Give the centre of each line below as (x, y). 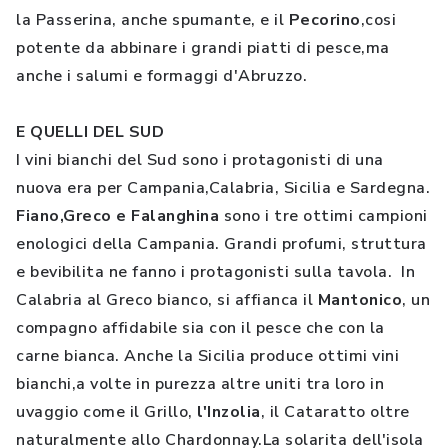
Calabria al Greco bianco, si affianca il (167, 300)
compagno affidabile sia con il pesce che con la (200, 328)
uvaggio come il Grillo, (106, 412)
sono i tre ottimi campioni (323, 216)
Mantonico (359, 300)
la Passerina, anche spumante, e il (152, 20)
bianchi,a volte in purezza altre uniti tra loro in (200, 384)
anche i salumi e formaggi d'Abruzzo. (161, 76)
